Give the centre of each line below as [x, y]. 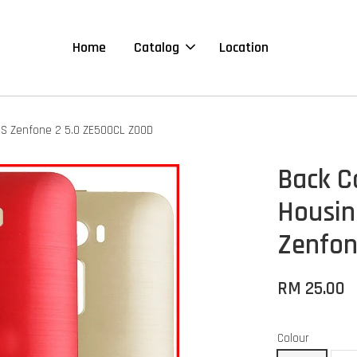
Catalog [156, 47]
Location [243, 47]
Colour [294, 338]
